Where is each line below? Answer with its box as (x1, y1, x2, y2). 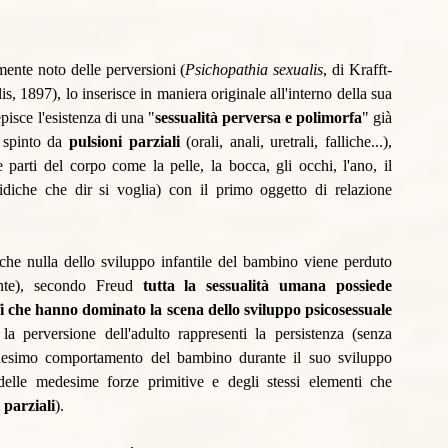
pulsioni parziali (69, 133, 187, 151)
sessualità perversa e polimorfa (154, 109, 362, 127)
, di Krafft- (323, 61, 393, 79)
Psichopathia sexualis (185, 61, 324, 79)
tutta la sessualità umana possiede (142, 277, 393, 295)
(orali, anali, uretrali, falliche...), (186, 133, 393, 151)
